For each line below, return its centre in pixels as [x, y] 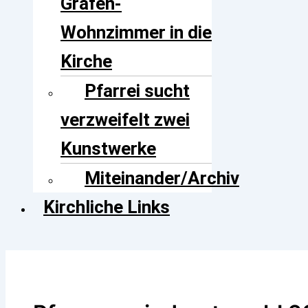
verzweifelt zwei [125, 119]
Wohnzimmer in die [136, 32]
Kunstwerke [108, 148]
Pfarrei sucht [137, 90]
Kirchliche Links [107, 207]
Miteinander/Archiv [162, 178]
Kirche [86, 61]
